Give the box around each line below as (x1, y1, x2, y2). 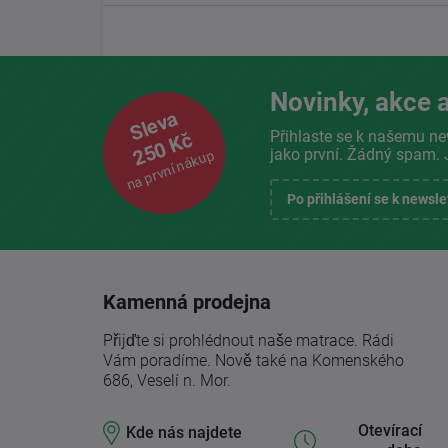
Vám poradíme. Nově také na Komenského (103, 350, 404, 370)
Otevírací (357, 420, 422, 440)
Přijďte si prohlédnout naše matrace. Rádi (103, 330, 394, 350)
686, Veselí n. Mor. (103, 370, 231, 390)
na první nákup (124, 146, 217, 193)
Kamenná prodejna (103, 289, 271, 314)
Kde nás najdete (126, 422, 242, 442)
